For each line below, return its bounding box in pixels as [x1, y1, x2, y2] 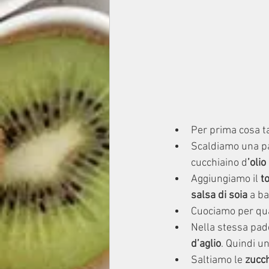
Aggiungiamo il [191, 173, 261, 186]
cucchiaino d [191, 157, 247, 170]
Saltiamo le [191, 254, 243, 267]
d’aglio [191, 238, 221, 251]
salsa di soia [191, 189, 247, 202]
